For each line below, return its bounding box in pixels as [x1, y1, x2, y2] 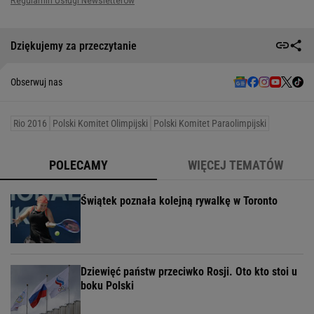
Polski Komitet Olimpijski [53, 118, 148, 129]
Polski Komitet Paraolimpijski [153, 118, 266, 129]
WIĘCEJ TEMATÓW [188, 158, 283, 172]
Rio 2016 [13, 118, 47, 129]
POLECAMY [49, 158, 108, 172]
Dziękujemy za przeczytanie [11, 39, 137, 53]
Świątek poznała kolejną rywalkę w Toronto [81, 194, 278, 207]
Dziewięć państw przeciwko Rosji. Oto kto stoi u [81, 265, 297, 278]
